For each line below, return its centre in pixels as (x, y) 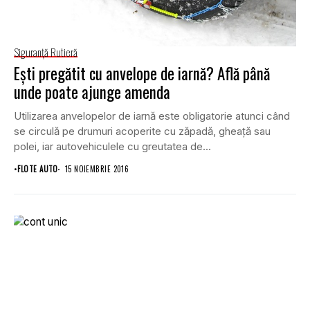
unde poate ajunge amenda (92, 92)
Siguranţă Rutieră (46, 52)
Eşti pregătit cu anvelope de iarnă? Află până (142, 74)
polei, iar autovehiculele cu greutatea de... (112, 147)
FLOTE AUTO (38, 169)
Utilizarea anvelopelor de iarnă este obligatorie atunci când (152, 116)
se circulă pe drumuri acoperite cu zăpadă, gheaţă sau (142, 131)
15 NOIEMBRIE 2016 (97, 169)
